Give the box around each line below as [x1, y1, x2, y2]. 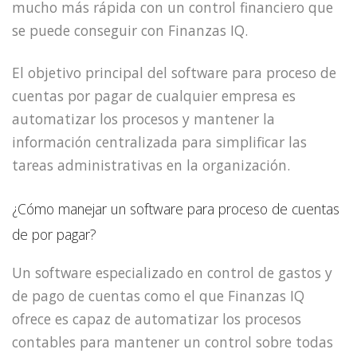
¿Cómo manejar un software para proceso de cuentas [12, 198, 339, 218]
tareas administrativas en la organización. [12, 155, 290, 175]
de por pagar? [12, 224, 96, 244]
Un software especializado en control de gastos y [12, 262, 332, 282]
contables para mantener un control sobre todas [12, 331, 333, 351]
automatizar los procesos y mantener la [12, 108, 275, 128]
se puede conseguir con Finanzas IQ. [12, 21, 248, 41]
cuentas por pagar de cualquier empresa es [12, 85, 296, 105]
